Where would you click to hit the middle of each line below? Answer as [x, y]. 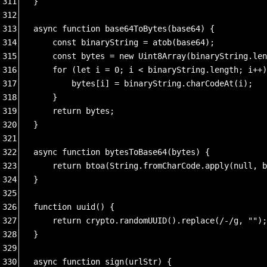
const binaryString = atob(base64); [124, 42]
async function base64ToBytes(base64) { [124, 28]
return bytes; [74, 111]
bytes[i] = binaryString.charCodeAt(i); [143, 83]
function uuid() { [74, 207]
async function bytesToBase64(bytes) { [122, 152]
